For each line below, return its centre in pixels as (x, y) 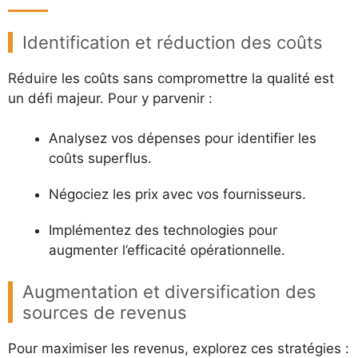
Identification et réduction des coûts (173, 42)
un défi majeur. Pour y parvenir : (110, 98)
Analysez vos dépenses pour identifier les (183, 138)
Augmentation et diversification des (169, 291)
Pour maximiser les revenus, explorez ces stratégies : (179, 348)
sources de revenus (105, 312)
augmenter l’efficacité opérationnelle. (167, 250)
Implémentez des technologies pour (163, 230)
